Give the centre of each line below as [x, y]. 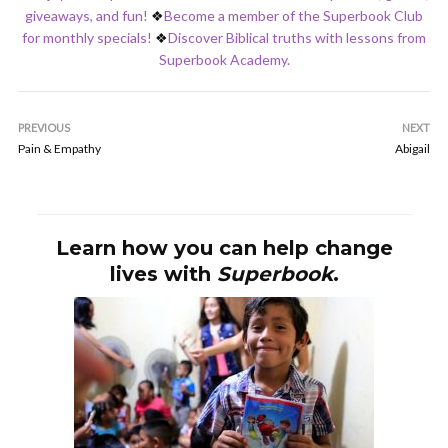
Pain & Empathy [59, 148]
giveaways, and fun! [86, 15]
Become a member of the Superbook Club [293, 15]
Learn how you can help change [224, 248]
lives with [163, 274]
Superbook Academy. [224, 59]
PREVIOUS [44, 127]
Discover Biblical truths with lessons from [297, 37]
